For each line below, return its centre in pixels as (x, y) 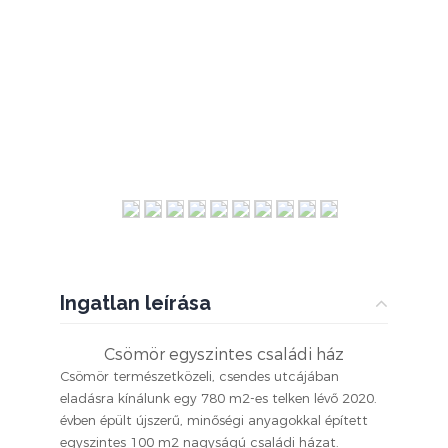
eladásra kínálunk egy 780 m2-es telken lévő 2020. (218, 398)
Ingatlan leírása (135, 302)
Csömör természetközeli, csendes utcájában (199, 376)
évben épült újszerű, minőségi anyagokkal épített (214, 420)
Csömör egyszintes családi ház (224, 354)
